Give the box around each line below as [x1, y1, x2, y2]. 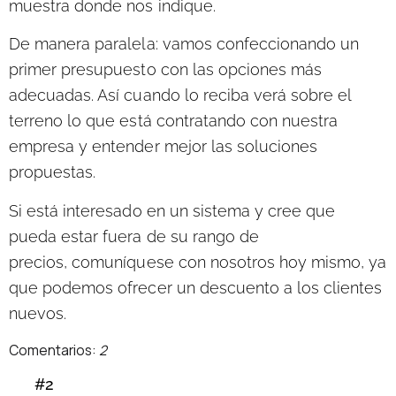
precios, [9, 252, 72, 271]
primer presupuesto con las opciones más [9, 60, 323, 80]
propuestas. [9, 163, 96, 182]
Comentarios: [9, 341, 100, 361]
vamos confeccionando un [157, 34, 360, 54]
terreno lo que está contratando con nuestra [9, 111, 339, 131]
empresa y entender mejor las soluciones [9, 137, 318, 156]
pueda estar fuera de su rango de [9, 226, 259, 246]
